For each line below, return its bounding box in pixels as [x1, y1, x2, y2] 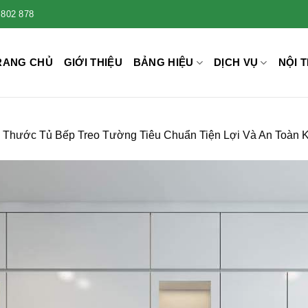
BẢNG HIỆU [133, 56, 194, 68]
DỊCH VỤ [214, 56, 258, 68]
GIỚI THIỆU [63, 56, 122, 68]
